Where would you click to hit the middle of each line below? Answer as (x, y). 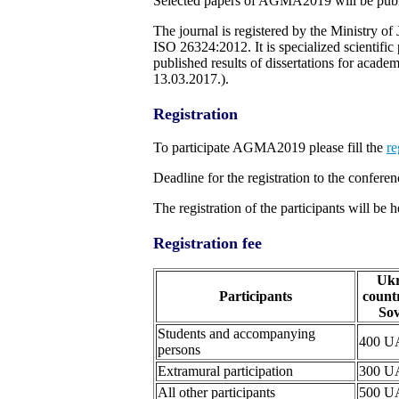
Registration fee (208, 243)
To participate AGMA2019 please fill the (270, 147)
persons (179, 350)
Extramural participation (225, 371)
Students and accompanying (236, 334)
